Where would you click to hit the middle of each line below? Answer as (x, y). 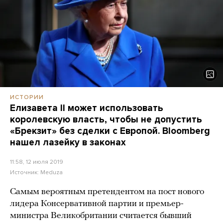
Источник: (25, 172)
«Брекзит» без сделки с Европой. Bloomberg (110, 131)
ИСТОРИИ (27, 97)
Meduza (52, 172)
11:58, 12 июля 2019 (37, 162)
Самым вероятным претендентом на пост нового (107, 192)
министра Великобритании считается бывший (101, 216)
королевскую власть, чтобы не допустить (106, 120)
